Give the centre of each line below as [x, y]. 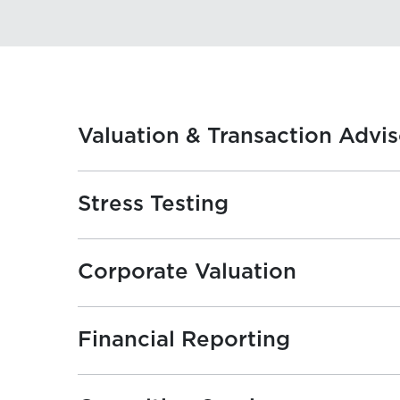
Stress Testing [153, 204]
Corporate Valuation [187, 272]
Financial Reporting [183, 340]
